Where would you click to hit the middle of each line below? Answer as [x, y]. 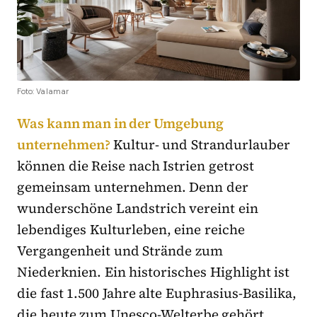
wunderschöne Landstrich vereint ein [138, 208]
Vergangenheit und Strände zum [120, 251]
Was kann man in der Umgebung [121, 123]
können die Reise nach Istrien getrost [136, 166]
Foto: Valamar [43, 92]
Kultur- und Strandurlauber [201, 145]
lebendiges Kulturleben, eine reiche [131, 230]
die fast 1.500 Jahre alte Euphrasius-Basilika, [157, 293]
